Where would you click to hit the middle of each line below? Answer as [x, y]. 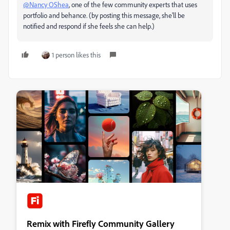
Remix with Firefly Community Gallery [101, 223]
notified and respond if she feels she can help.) [89, 26]
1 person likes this [76, 55]
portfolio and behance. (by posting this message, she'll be [104, 15]
